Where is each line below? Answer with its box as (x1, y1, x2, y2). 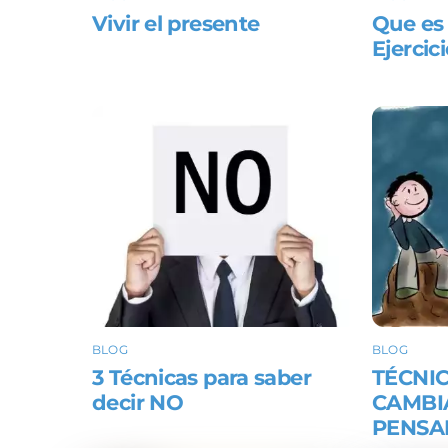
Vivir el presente (92, 10, 260, 36)
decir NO (92, 390, 184, 416)
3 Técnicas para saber (92, 365, 311, 391)
